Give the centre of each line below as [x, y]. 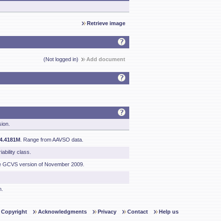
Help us [169, 212]
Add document [106, 59]
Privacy [107, 212]
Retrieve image [106, 23]
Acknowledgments [62, 212]
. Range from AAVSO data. [52, 140]
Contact [138, 212]
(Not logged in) [62, 59]
